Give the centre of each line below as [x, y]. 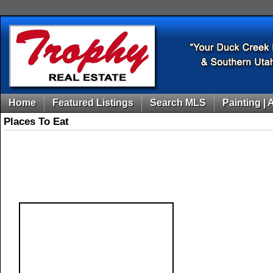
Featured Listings [93, 103]
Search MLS [178, 103]
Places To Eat [36, 122]
